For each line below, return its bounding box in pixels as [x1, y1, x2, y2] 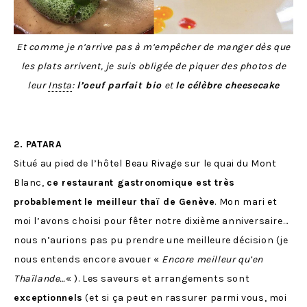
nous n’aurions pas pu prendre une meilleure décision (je [14, 234, 288, 246]
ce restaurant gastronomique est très [47, 176, 235, 188]
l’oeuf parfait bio [77, 79, 162, 91]
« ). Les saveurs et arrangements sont [66, 272, 250, 284]
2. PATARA [14, 138, 62, 150]
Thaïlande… [14, 272, 66, 284]
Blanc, [14, 176, 47, 188]
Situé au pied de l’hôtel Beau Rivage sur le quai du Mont [14, 157, 277, 169]
